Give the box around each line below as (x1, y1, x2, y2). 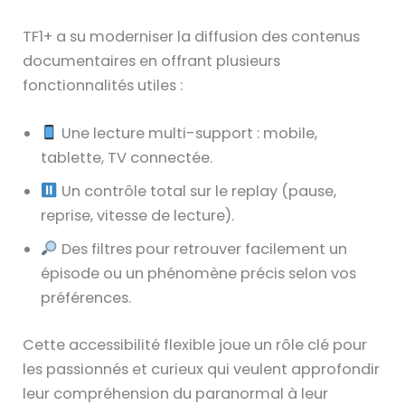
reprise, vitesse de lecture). (41, 204, 235, 226)
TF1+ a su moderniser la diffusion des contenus (23, 25, 361, 47)
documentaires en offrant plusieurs (23, 50, 281, 71)
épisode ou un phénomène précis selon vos (41, 262, 357, 284)
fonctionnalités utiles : (23, 74, 184, 96)
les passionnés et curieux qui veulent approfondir (23, 358, 381, 380)
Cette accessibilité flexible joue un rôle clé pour (23, 334, 368, 355)
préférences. (41, 287, 132, 308)
